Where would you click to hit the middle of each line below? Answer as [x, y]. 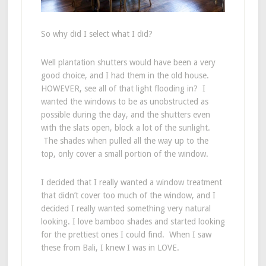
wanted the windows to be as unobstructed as [124, 101]
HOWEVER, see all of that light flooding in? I [123, 88]
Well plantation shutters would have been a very [128, 62]
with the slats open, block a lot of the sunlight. [125, 127]
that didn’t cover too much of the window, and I [128, 195]
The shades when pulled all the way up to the [124, 140]
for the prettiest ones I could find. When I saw [126, 234]
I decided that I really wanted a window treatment [131, 182]
